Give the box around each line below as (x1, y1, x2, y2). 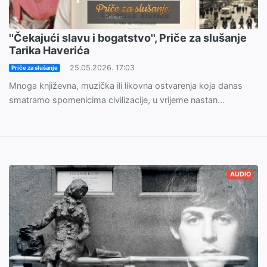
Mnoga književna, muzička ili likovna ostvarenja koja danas (9, 80, 243, 91)
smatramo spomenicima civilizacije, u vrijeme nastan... (9, 95, 225, 105)
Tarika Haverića (9, 44, 89, 57)
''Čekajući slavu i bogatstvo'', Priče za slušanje (9, 32, 247, 45)
